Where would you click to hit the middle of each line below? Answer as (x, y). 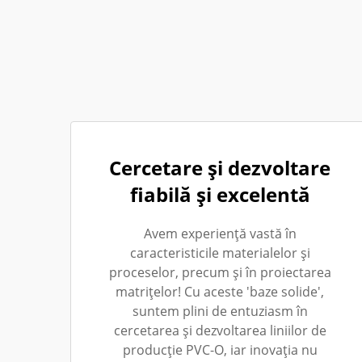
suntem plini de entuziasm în (220, 311)
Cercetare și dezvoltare (220, 168)
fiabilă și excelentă (220, 194)
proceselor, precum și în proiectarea (220, 272)
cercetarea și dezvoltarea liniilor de (220, 330)
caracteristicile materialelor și (220, 253)
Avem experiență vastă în (220, 234)
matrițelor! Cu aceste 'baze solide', (220, 292)
